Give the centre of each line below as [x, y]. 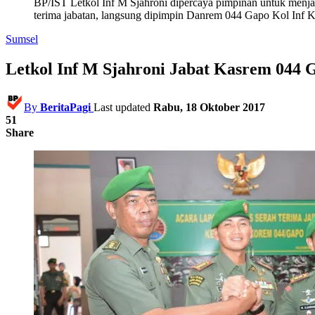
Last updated [123, 107]
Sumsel [22, 39]
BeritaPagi [65, 107]
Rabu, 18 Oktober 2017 [209, 107]
